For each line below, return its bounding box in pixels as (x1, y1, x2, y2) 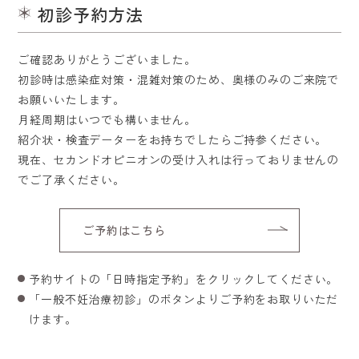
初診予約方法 (38, 2, 143, 26)
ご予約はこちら (83, 221, 166, 238)
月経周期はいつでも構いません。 (18, 111, 197, 128)
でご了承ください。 (18, 171, 125, 188)
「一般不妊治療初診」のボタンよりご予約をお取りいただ (29, 290, 339, 307)
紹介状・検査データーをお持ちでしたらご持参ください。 (18, 131, 328, 148)
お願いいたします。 (18, 91, 125, 108)
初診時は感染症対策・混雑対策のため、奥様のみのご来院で (18, 71, 340, 88)
